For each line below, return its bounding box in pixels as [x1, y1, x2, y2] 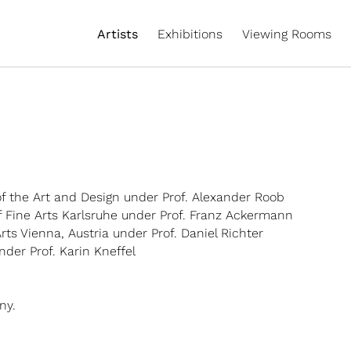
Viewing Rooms [242, 27, 331, 42]
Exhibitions [157, 27, 223, 42]
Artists [97, 27, 138, 42]
